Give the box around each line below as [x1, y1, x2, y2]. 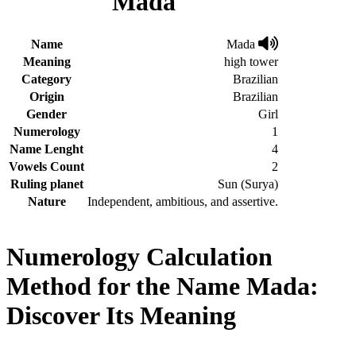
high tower [224, 54, 278, 68]
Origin [29, 89, 64, 103]
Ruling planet [10, 176, 83, 191]
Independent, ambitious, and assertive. [87, 194, 278, 208]
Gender [26, 106, 67, 121]
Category [21, 72, 72, 86]
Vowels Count [9, 159, 84, 173]
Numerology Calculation [6, 242, 273, 272]
